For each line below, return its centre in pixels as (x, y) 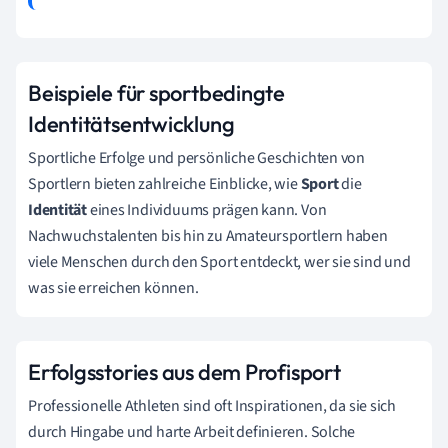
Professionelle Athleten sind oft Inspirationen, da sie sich (212, 405)
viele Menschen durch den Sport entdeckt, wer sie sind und (219, 261)
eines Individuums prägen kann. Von (207, 209)
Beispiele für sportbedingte (157, 92)
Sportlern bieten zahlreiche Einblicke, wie (164, 183)
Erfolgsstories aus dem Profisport (184, 371)
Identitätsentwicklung (131, 123)
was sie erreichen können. (113, 287)
